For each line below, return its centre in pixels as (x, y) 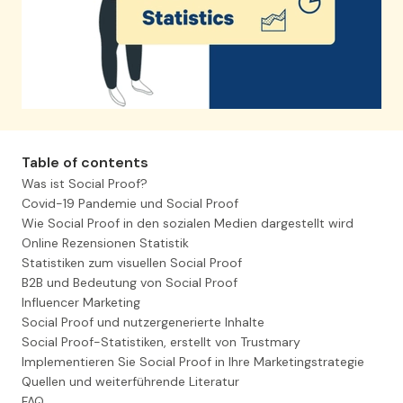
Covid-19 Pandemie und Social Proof (130, 204)
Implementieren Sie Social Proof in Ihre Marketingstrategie (193, 362)
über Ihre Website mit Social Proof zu (201, 214)
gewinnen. (201, 236)
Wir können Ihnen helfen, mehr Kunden (201, 193)
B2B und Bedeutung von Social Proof (130, 283)
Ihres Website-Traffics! (201, 105)
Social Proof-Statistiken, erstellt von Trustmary (161, 342)
